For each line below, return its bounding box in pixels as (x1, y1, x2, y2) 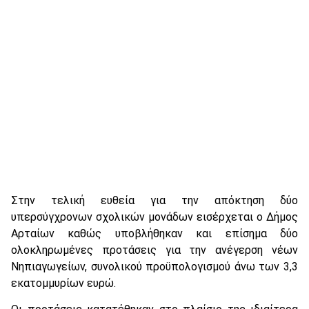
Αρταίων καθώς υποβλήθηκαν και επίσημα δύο (11, 226, 298, 240)
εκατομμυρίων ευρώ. (11, 276, 116, 290)
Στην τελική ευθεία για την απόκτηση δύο (11, 193, 298, 207)
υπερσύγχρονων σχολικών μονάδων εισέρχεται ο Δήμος (11, 210, 298, 223)
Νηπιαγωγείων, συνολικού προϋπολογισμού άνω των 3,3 (11, 259, 298, 273)
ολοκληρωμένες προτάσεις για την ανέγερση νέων (11, 243, 298, 257)
